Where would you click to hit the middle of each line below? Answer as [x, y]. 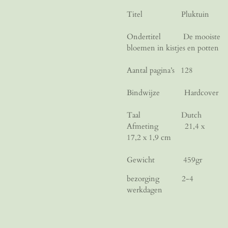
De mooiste [202, 36]
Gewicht [155, 160]
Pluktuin [195, 14]
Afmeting [156, 126]
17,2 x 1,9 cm [149, 137]
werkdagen [145, 190]
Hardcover [201, 92]
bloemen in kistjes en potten [173, 48]
